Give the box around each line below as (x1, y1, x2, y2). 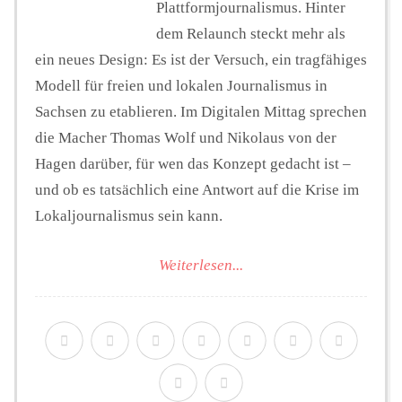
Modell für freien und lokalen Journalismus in (35, 77, 328, 95)
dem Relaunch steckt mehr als (156, 25, 345, 43)
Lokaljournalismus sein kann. (35, 207, 223, 225)
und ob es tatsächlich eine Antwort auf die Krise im (35, 181, 359, 199)
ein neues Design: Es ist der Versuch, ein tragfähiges (35, 51, 367, 69)
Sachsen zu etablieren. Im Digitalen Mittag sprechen (35, 103, 367, 121)
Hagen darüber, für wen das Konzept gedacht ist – (35, 155, 351, 173)
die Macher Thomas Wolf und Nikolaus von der (35, 129, 336, 147)
